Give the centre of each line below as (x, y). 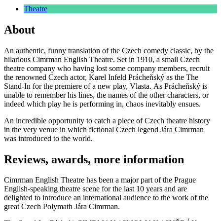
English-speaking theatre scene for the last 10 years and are (95, 189)
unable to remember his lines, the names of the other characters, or (106, 95)
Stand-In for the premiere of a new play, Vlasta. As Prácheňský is (106, 86)
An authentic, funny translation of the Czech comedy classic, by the (109, 50)
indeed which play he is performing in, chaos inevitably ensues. (102, 104)
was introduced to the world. (49, 138)
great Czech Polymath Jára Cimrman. (62, 207)
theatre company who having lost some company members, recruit (107, 68)
